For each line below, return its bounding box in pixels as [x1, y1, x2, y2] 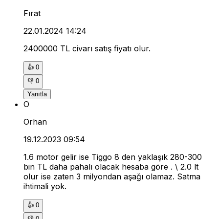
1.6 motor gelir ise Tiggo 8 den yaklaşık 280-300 [23, 152, 202, 162]
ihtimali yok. [23, 181, 66, 191]
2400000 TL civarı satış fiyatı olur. [23, 43, 151, 53]
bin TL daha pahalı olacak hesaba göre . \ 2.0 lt [23, 161, 198, 172]
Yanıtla [27, 90, 47, 98]
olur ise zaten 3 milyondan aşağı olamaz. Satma [23, 171, 200, 181]
